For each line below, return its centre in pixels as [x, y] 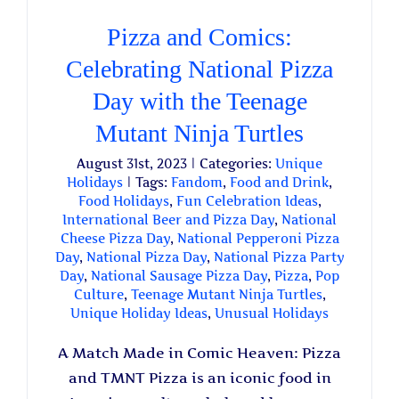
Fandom [197, 182]
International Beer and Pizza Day [168, 220]
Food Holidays [123, 201]
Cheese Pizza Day [115, 238]
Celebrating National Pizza [199, 69]
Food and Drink [279, 182]
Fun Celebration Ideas [247, 201]
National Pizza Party [279, 257]
